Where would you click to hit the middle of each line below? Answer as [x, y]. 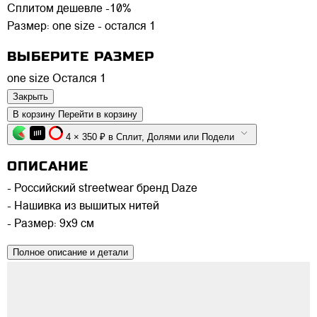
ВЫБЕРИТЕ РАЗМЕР [81, 56]
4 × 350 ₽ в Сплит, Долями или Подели [192, 137]
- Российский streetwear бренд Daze [102, 189]
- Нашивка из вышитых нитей [83, 207]
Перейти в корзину [98, 114]
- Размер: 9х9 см [51, 225]
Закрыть [30, 96]
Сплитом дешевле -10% [69, 9]
